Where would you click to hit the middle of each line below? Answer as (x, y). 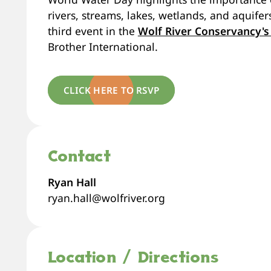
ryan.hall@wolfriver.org (106, 198)
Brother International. (103, 47)
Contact (79, 158)
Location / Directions (133, 259)
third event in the (93, 31)
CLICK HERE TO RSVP (112, 90)
